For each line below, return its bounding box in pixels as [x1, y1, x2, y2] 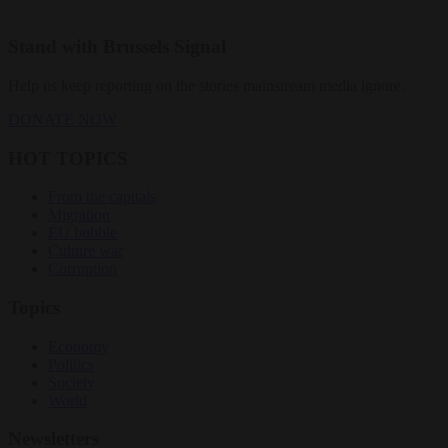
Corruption [48, 260, 117, 278]
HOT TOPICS [8, 147, 128, 169]
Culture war [48, 242, 123, 260]
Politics [48, 355, 94, 373]
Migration [48, 206, 110, 224]
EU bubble [48, 224, 117, 242]
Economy [48, 337, 109, 355]
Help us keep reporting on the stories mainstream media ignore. [8, 76, 405, 94]
